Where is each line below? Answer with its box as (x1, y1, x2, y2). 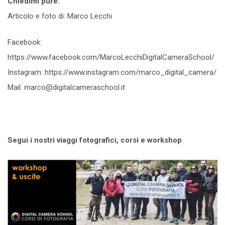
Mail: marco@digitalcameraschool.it (8, 83, 125, 92)
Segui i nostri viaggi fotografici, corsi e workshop (8, 136, 182, 145)
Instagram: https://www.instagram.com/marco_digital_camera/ (8, 68, 216, 77)
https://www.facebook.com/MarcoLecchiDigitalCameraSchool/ (8, 53, 214, 62)
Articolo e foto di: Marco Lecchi (8, 11, 112, 21)
